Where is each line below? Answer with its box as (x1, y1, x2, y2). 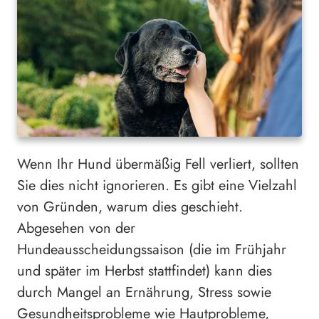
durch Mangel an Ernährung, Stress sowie (17, 281, 271, 303)
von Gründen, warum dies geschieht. (17, 196, 243, 217)
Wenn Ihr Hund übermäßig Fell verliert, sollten (17, 153, 299, 174)
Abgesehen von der (17, 217, 135, 239)
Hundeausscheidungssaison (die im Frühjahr (17, 239, 286, 260)
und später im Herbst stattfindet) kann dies (17, 260, 272, 281)
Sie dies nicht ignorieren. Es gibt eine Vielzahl (17, 174, 297, 196)
